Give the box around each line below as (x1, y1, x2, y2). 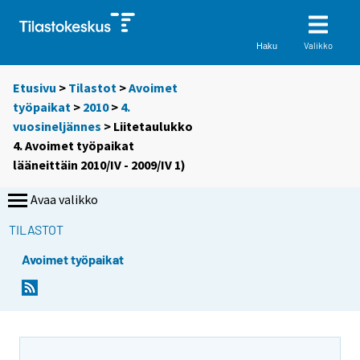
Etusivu (13, 80, 56, 96)
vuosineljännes (13, 118, 101, 135)
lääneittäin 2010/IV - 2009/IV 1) (13, 157, 186, 174)
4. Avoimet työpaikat (13, 137, 134, 154)
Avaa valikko (31, 191, 98, 208)
